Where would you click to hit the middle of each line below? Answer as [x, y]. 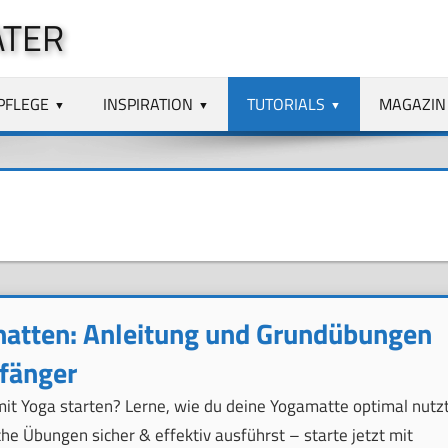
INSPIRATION [148, 103]
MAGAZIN [412, 103]
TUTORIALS [286, 103]
